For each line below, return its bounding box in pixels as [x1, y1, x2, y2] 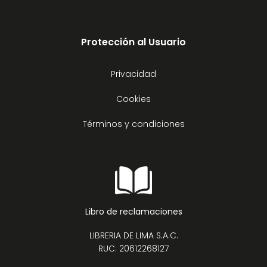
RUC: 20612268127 [98, 242, 169, 254]
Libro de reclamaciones [85, 205, 182, 218]
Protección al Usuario [81, 35, 186, 49]
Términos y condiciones [82, 117, 185, 130]
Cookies [116, 92, 151, 105]
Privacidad [111, 67, 156, 80]
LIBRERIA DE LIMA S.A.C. [89, 229, 178, 241]
